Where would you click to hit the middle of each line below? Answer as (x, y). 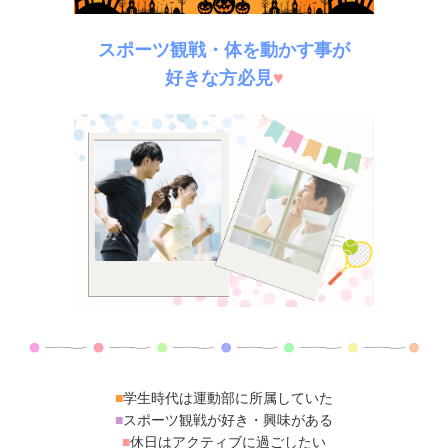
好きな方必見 (218, 78)
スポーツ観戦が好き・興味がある (228, 420)
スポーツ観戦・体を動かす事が (224, 50)
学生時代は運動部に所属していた (228, 398)
